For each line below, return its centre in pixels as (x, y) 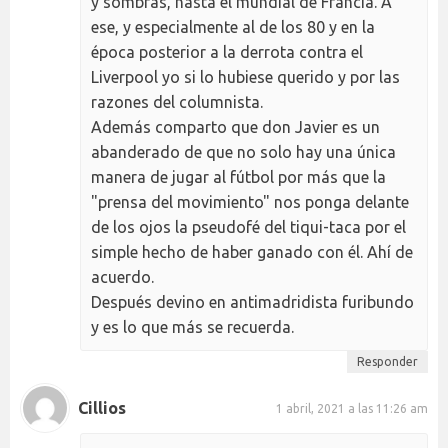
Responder (387, 362)
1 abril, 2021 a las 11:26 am (352, 408)
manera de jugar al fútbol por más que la (238, 177)
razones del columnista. (177, 102)
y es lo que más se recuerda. (192, 327)
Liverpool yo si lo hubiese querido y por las (245, 77)
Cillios (102, 407)
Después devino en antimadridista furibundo (252, 302)
